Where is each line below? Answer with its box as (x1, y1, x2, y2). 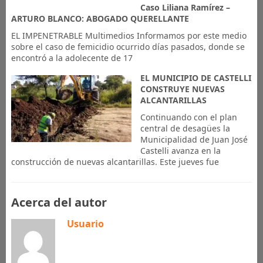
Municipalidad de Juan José (140, 134, 248, 145)
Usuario (66, 217, 104, 230)
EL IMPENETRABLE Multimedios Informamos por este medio (11, 30, 247, 41)
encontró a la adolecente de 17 (11, 52, 133, 63)
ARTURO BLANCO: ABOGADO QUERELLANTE (11, 13, 189, 24)
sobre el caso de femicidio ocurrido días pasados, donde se (11, 41, 245, 52)
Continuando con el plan (140, 112, 237, 123)
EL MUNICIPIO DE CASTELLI (140, 72, 251, 83)
